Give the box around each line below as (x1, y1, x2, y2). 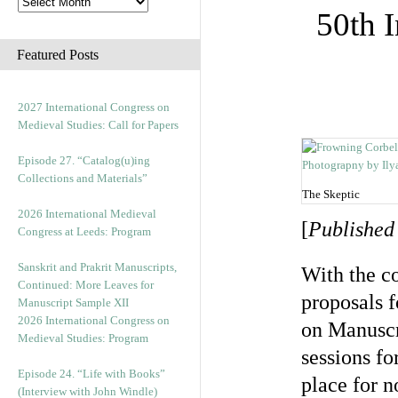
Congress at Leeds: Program (18, 225, 151, 238)
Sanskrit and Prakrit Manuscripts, (18, 260, 177, 274)
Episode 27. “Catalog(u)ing (18, 154, 150, 167)
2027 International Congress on (18, 100, 170, 114)
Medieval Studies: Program (18, 331, 148, 345)
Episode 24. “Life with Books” (18, 367, 165, 380)
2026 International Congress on (18, 314, 170, 327)
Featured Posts (17, 47, 99, 62)
